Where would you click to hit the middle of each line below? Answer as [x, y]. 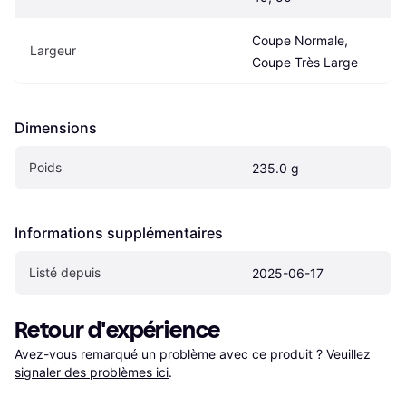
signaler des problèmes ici [92, 372]
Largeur [53, 50]
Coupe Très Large [305, 62]
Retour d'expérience [118, 330]
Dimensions [56, 127]
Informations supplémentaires [119, 232]
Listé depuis [65, 272]
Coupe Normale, [300, 40]
